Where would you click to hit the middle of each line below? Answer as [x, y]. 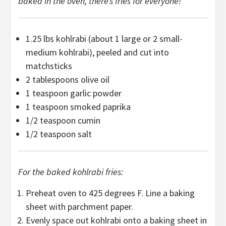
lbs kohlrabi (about [78, 39]
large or [136, 39]
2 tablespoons [52, 80]
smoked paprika [99, 107]
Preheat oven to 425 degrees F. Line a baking [110, 193]
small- [170, 39]
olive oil [94, 80]
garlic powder [95, 93]
